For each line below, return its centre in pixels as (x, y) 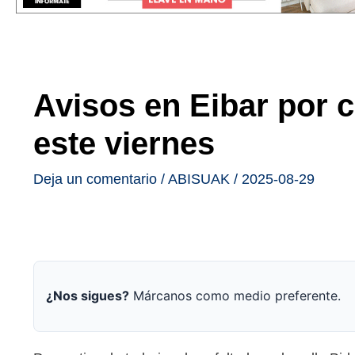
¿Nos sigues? (88, 296)
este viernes (124, 143)
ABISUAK (199, 179)
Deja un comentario (95, 179)
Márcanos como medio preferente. (235, 296)
